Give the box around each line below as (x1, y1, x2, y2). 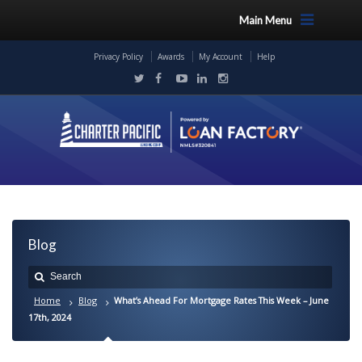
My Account (198, 51, 242, 62)
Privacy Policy (93, 51, 143, 62)
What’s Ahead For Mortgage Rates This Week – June (114, 294, 329, 306)
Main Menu (238, 14, 292, 27)
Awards (157, 51, 184, 62)
